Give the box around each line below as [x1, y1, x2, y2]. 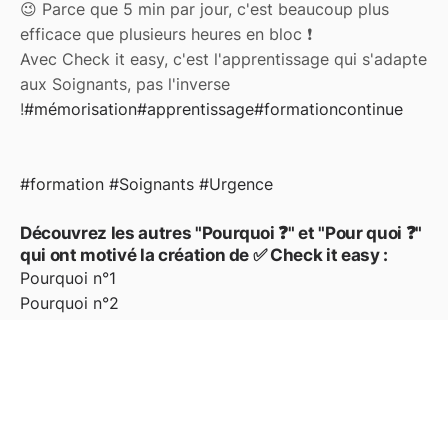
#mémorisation [24, 99, 137, 120]
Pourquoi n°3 [20, 318, 119, 339]
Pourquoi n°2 [20, 293, 119, 314]
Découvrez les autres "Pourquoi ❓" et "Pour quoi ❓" [20, 223, 422, 244]
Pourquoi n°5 [20, 343, 119, 364]
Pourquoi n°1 [20, 268, 116, 289]
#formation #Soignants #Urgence [20, 174, 273, 195]
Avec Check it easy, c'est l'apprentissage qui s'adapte [20, 49, 427, 70]
